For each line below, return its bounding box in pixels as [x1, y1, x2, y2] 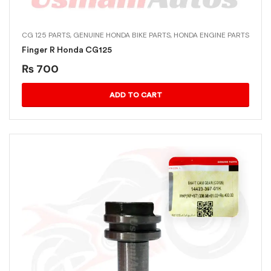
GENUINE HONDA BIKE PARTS [73, 30, 171, 41]
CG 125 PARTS [22, 30, 70, 41]
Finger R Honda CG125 [22, 45, 112, 55]
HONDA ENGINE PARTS [174, 30, 249, 41]
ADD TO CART [109, 91, 162, 100]
